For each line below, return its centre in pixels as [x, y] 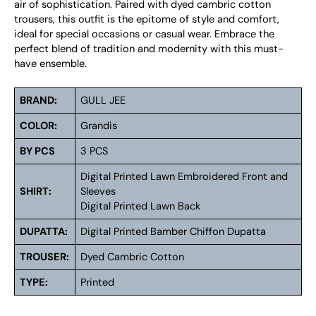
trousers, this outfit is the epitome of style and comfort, [147, 19]
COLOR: [39, 126]
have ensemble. [50, 63]
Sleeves [98, 191]
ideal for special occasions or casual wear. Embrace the [144, 34]
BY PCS [38, 151]
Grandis [99, 126]
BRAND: [39, 100]
